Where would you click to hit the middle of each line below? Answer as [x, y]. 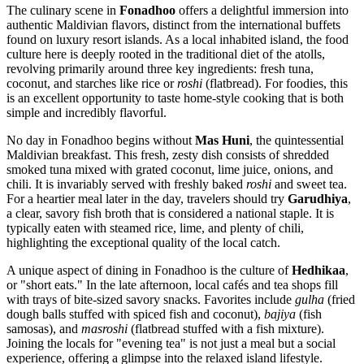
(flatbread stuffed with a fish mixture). [226, 328]
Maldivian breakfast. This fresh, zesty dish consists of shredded [168, 154]
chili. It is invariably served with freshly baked [126, 184]
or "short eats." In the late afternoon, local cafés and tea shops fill [172, 284]
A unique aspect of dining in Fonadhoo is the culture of [149, 270]
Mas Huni [222, 140]
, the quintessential [297, 140]
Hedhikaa [318, 270]
